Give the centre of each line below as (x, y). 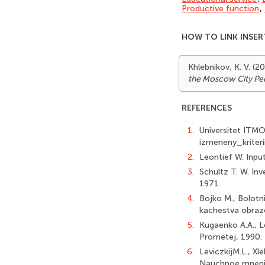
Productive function (220, 9)
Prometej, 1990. (231, 237)
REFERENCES (207, 108)
